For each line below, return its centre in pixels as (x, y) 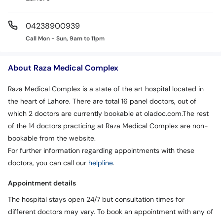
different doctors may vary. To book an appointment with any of (110, 212)
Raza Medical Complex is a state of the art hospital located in (106, 89)
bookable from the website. (52, 138)
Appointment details (42, 183)
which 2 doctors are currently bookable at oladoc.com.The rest (108, 114)
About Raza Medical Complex (63, 68)
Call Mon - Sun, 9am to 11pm (65, 38)
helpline (101, 163)
